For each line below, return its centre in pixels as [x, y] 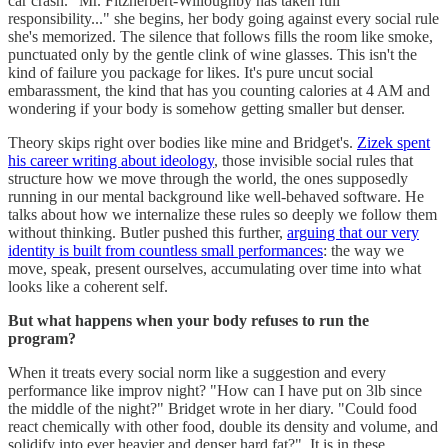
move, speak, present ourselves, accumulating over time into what [214, 268]
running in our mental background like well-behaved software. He [216, 196]
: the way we [363, 250]
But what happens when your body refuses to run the [188, 320]
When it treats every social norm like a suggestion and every [197, 372]
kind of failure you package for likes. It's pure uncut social [190, 72]
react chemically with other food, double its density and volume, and [223, 426]
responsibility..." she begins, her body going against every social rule [223, 18]
